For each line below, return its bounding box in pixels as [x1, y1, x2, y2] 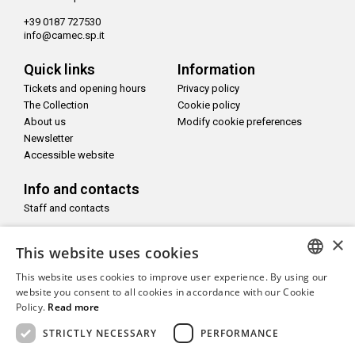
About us [24, 116, 66, 128]
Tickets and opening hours [24, 82, 146, 95]
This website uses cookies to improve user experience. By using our [16, 270, 328, 284]
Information [177, 61, 255, 78]
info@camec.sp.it [24, 29, 105, 42]
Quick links [24, 61, 95, 78]
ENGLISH [296, 308, 331, 320]
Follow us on [24, 234, 106, 251]
